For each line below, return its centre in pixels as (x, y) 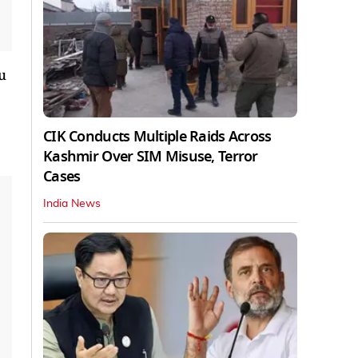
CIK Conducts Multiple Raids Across (157, 136)
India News (72, 203)
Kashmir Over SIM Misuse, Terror (151, 156)
